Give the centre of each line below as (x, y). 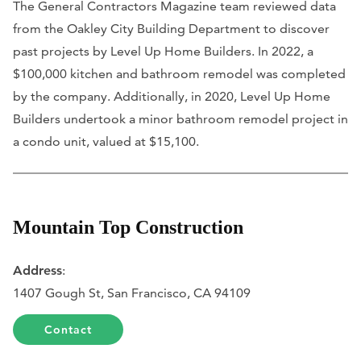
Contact (68, 330)
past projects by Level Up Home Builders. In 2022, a (163, 51)
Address (37, 271)
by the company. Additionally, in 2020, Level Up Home (172, 96)
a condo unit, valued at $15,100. (106, 141)
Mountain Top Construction (128, 227)
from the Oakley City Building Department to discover (171, 28)
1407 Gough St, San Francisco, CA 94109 (132, 293)
